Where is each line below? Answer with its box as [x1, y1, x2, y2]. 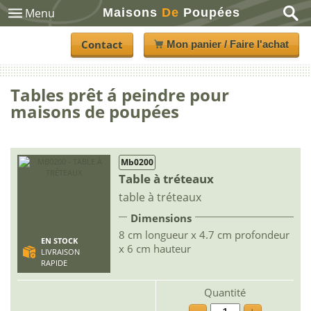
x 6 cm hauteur [119, 242, 191, 255]
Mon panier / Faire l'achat [166, 37, 289, 50]
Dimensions [131, 211, 192, 225]
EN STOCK [40, 236, 78, 246]
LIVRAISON [40, 247, 80, 257]
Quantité [204, 285, 246, 299]
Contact [81, 37, 123, 51]
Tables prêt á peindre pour [10, 83, 229, 106]
